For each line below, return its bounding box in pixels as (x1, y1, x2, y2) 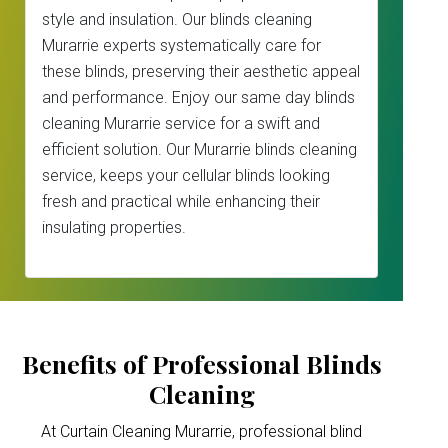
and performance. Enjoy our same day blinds (42, 88, 355, 107)
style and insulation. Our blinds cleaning (42, 10, 312, 29)
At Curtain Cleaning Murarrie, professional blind (41, 422, 363, 441)
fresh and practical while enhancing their (42, 192, 320, 211)
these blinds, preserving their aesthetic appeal (42, 62, 360, 81)
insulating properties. (42, 218, 186, 237)
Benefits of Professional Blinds (21, 347, 382, 380)
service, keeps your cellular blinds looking (42, 166, 330, 185)
